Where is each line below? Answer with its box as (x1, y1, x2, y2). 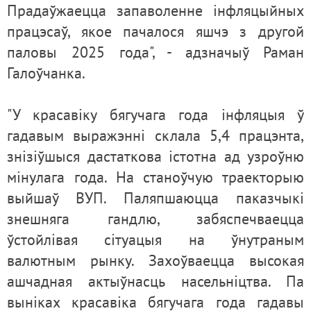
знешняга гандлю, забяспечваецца (7, 209, 304, 229)
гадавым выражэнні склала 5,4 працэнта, (7, 126, 304, 146)
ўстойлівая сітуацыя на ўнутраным (7, 230, 304, 250)
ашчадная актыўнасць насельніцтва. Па (7, 271, 304, 292)
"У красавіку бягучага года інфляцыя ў (7, 105, 304, 125)
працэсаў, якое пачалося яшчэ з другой (7, 22, 304, 42)
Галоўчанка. (7, 63, 85, 83)
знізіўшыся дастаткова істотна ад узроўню (7, 146, 304, 167)
